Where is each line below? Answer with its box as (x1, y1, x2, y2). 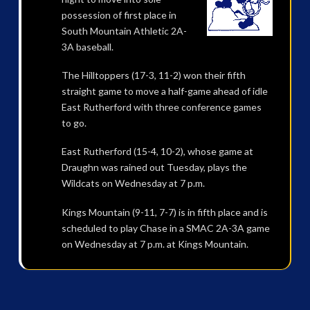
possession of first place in (61, 8, 176, 21)
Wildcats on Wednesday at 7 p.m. (61, 177, 205, 190)
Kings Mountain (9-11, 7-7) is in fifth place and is (61, 206, 268, 218)
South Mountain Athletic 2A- (61, 24, 187, 37)
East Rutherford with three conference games (61, 100, 262, 113)
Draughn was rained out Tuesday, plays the (61, 161, 247, 174)
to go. (61, 116, 86, 129)
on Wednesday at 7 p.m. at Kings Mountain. (61, 237, 248, 250)
